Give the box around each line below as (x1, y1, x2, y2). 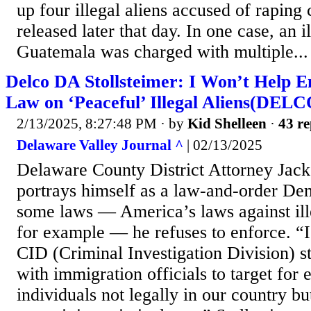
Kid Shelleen (187, 115, 267, 132)
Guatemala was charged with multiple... (17, 41, 308, 62)
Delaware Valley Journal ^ (17, 137, 183, 154)
